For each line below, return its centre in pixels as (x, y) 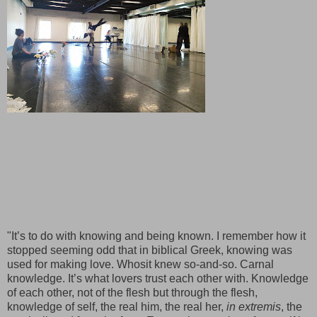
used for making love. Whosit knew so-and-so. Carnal (140, 264)
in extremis (254, 306)
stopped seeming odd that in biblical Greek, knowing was (150, 250)
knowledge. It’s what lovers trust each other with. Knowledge (158, 278)
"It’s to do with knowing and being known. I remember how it (156, 236)
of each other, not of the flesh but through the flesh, (132, 292)
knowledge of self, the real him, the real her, (117, 306)
